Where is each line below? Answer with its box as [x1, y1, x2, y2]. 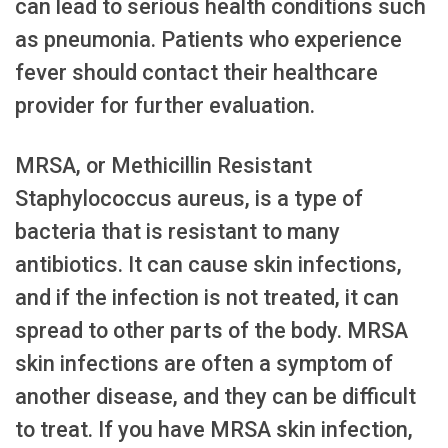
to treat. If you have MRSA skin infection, [15, 416, 413, 442]
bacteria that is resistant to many [15, 218, 340, 244]
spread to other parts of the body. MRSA [15, 317, 408, 343]
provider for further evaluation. [15, 92, 315, 118]
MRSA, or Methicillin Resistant [15, 152, 312, 178]
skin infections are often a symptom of [15, 350, 393, 376]
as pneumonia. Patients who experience [15, 26, 402, 52]
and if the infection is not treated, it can [15, 284, 399, 310]
